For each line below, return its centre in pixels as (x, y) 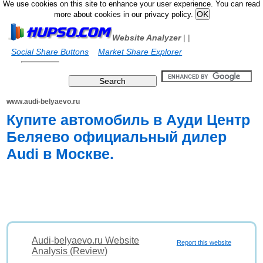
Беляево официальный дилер (117, 137)
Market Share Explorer (140, 52)
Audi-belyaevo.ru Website (86, 240)
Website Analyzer (147, 38)
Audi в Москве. (60, 154)
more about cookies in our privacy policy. (124, 15)
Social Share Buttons (50, 52)
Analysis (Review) (70, 251)
